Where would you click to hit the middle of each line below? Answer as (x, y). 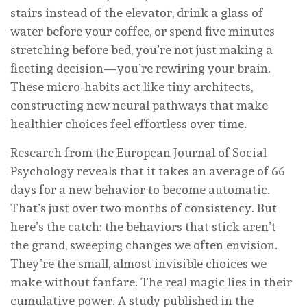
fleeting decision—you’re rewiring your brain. (140, 69)
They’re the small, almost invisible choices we (138, 264)
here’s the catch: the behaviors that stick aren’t (143, 227)
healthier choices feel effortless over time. (128, 124)
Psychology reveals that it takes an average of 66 (148, 171)
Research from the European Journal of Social (138, 153)
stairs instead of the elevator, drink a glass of (137, 13)
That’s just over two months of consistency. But (144, 208)
